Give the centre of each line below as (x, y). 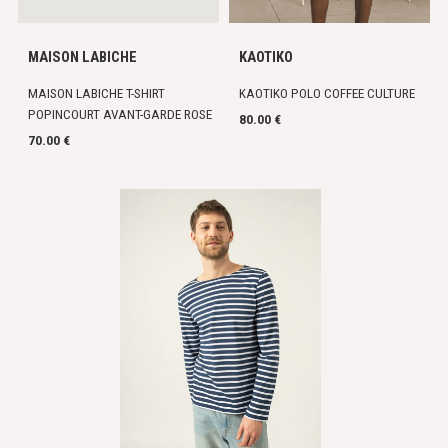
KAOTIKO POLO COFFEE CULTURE (327, 93)
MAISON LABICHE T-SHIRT (97, 93)
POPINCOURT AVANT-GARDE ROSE (120, 114)
